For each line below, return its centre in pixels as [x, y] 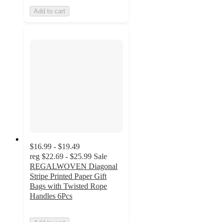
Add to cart [50, 11]
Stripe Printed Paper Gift [68, 176]
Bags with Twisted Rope [68, 186]
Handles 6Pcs [51, 196]
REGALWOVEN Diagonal [74, 166]
